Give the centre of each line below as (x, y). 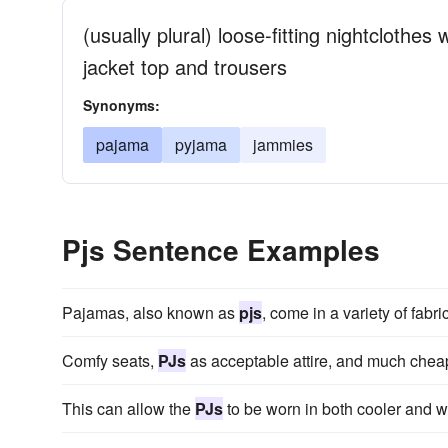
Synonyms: (121, 105)
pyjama (201, 144)
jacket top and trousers (185, 66)
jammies (283, 144)
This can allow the (128, 408)
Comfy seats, (110, 360)
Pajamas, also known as (150, 312)
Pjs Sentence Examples (221, 249)
